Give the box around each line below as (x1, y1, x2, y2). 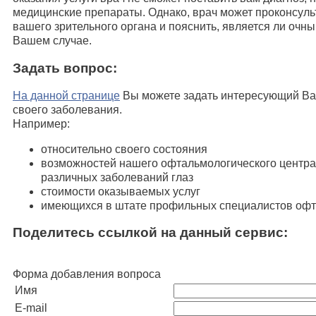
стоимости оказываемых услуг (41, 185, 200, 197)
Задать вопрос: (13, 61, 117, 76)
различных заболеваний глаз (41, 171, 193, 183)
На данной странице (13, 89, 120, 102)
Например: (13, 117, 70, 130)
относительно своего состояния (41, 142, 207, 155)
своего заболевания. (13, 103, 122, 116)
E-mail (15, 302, 47, 315)
